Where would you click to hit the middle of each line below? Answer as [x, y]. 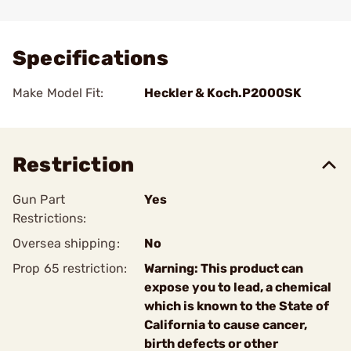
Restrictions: [50, 218]
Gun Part [39, 199]
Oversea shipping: [66, 243]
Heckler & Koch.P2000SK [223, 93]
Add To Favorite [81, 11]
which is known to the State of [237, 306]
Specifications [90, 58]
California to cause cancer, [226, 325]
